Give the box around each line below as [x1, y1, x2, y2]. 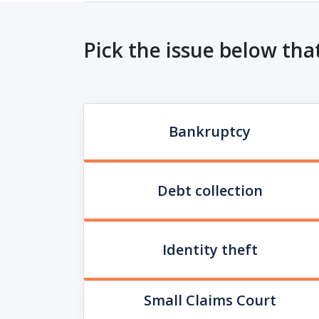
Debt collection [157, 181, 263, 200]
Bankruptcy [169, 122, 251, 141]
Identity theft [162, 240, 258, 259]
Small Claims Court [143, 291, 276, 310]
